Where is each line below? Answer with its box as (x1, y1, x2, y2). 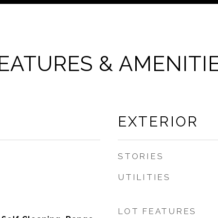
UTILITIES (118, 172, 171, 182)
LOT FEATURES (118, 206, 197, 216)
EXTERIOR (118, 113, 199, 130)
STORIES (118, 151, 164, 161)
